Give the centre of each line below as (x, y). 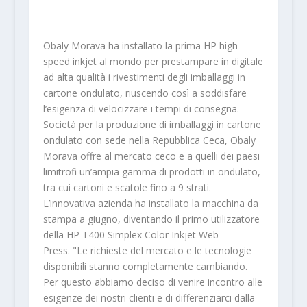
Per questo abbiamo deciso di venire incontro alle (152, 282)
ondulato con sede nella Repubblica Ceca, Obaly (149, 140)
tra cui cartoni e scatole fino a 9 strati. (127, 187)
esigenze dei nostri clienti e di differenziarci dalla (149, 297)
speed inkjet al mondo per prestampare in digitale (153, 61)
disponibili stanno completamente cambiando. (145, 266)
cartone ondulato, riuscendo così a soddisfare (145, 93)
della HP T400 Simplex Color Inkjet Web (131, 234)
